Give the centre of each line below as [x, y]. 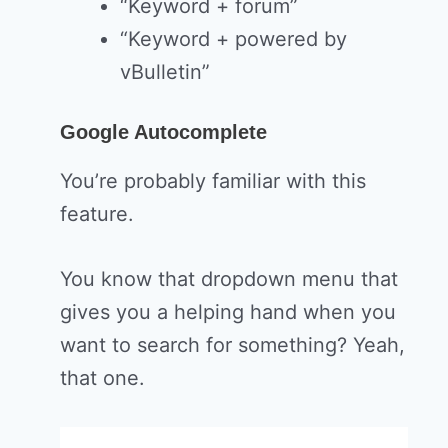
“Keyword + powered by [233, 39]
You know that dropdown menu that [229, 279]
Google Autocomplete [163, 132]
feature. [97, 214]
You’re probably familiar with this [213, 181]
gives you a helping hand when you [228, 312]
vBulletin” [165, 72]
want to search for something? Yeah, [232, 345]
